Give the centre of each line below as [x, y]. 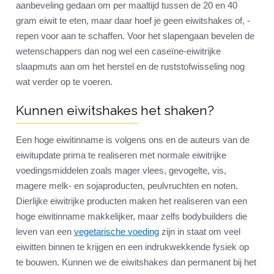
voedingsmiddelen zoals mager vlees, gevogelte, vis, [121, 171]
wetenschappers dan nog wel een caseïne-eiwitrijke [118, 51]
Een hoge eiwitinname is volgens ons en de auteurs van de [133, 140]
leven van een [45, 232]
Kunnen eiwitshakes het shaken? [115, 111]
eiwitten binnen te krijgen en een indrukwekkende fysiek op [132, 247]
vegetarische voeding [117, 232]
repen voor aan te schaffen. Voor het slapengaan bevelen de [135, 36]
